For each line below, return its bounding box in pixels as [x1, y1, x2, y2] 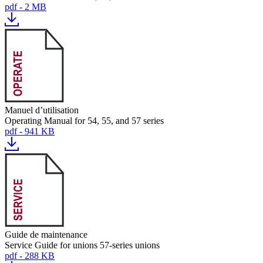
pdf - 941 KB [5, 126, 55, 136]
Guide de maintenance [5, 230, 87, 240]
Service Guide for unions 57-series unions [5, 240, 160, 250]
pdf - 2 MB [5, 2, 46, 12]
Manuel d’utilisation [5, 105, 79, 115]
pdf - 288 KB [5, 251, 55, 261]
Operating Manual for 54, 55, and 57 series [5, 116, 164, 126]
